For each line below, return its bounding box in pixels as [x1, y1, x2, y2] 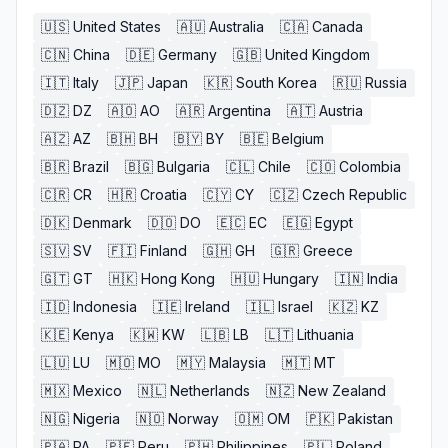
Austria [319, 102, 363, 119]
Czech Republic [302, 186, 407, 203]
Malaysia [209, 354, 266, 371]
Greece [303, 242, 353, 259]
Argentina [208, 102, 271, 119]
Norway [168, 410, 219, 427]
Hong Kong [141, 270, 215, 287]
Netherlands [170, 382, 250, 399]
